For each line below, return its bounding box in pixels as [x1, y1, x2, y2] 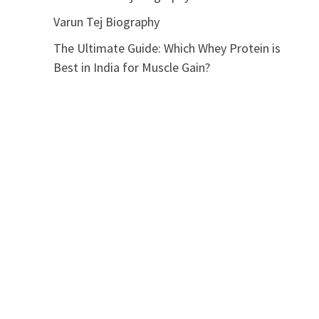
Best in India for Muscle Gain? [53, 59, 210, 75]
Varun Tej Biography [53, 14, 159, 30]
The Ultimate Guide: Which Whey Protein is [53, 40, 281, 56]
